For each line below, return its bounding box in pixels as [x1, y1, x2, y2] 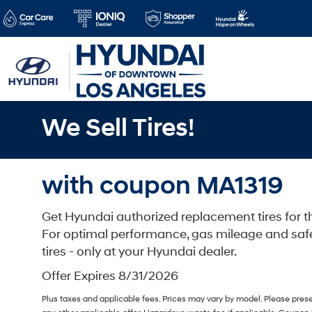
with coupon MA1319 [42, 171, 283, 201]
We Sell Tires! [42, 113, 194, 143]
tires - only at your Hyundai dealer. [42, 244, 237, 260]
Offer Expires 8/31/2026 [42, 268, 178, 284]
